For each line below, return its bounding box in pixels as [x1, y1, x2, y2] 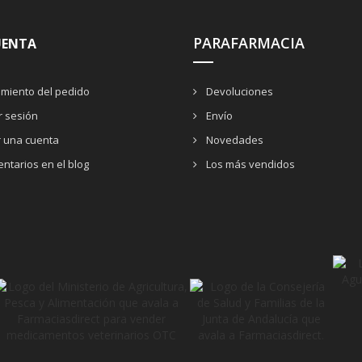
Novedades [204, 132, 263, 147]
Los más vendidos [204, 156, 295, 171]
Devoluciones [204, 83, 273, 99]
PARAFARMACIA [193, 32, 305, 53]
